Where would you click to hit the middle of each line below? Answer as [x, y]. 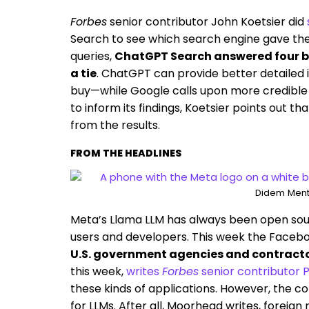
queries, [91, 56]
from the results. [115, 125]
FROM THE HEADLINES [126, 153]
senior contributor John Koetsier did [207, 22]
